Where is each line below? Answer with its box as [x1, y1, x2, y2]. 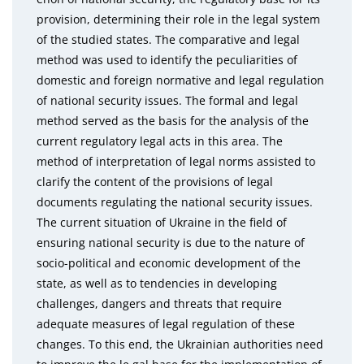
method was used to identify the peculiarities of [37, 52, 297, 67]
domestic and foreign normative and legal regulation [37, 72, 324, 88]
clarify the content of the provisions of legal [37, 174, 273, 189]
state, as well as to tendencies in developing [37, 275, 277, 291]
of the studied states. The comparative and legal [37, 32, 300, 47]
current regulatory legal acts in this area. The [37, 133, 283, 149]
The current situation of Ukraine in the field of [37, 214, 287, 230]
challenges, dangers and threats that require [37, 296, 282, 311]
